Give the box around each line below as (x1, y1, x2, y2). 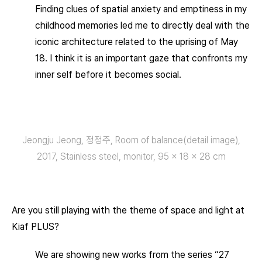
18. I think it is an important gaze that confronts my (35, 53, 247, 64)
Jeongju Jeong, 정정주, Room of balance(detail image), (22, 135, 240, 146)
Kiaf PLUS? (12, 221, 59, 232)
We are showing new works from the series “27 (35, 249, 229, 260)
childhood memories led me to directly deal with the (35, 20, 250, 31)
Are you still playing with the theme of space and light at (12, 205, 244, 216)
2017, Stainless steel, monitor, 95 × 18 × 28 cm (36, 151, 226, 162)
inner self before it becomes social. (35, 69, 181, 80)
